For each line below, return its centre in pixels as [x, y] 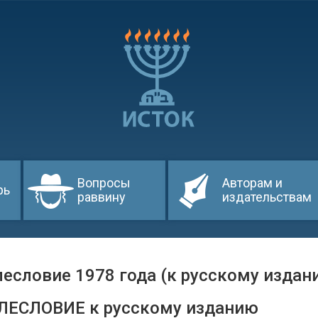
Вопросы [104, 183]
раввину [102, 197]
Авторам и [252, 183]
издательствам [267, 197]
